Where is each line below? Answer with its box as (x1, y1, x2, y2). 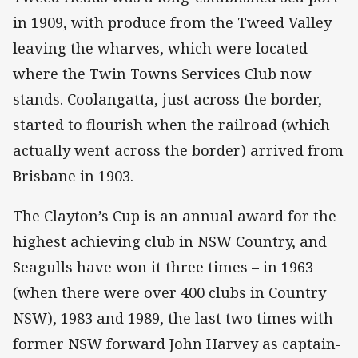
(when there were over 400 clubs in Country (13, 283, 326, 303)
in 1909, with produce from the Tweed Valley (13, 13, 332, 33)
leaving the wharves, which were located (13, 38, 308, 58)
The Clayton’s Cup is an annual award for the (13, 206, 336, 226)
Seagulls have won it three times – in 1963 (13, 257, 313, 277)
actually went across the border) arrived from (13, 141, 344, 161)
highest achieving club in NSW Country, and (13, 232, 327, 252)
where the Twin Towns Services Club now (13, 64, 312, 84)
